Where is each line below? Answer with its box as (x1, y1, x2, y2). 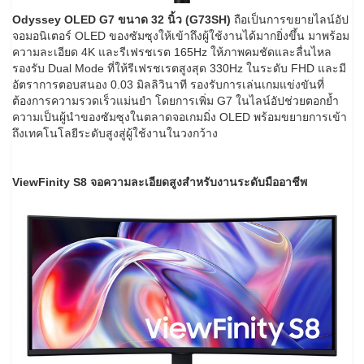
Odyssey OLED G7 (12, 12, 115, 26)
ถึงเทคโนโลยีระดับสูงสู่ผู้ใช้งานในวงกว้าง (12, 126, 218, 140)
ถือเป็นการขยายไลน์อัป (231, 12, 349, 26)
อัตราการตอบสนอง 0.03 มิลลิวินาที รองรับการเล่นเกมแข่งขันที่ (12, 77, 324, 91)
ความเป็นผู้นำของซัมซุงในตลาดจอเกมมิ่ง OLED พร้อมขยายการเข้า (12, 110, 347, 123)
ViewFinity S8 (12, 175, 90, 188)
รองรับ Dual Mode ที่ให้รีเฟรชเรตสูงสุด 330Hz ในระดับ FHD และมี (12, 61, 346, 75)
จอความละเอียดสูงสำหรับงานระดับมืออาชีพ (90, 175, 307, 188)
